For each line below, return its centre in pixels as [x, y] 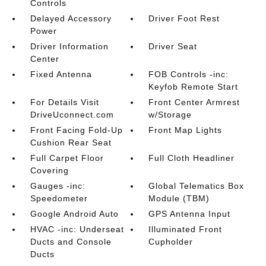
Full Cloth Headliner [192, 158]
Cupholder [171, 242]
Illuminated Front [186, 229]
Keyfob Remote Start [194, 87]
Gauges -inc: [58, 186]
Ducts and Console [71, 242]
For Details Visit [64, 102]
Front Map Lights [186, 130]
